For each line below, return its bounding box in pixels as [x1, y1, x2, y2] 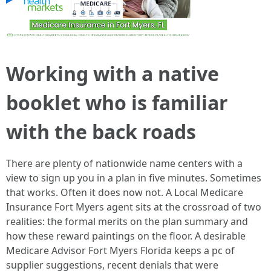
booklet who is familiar [6, 90, 228, 116]
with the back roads [6, 119, 196, 145]
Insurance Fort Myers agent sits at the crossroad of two [6, 200, 261, 214]
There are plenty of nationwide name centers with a [6, 157, 243, 170]
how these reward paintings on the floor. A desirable [6, 229, 246, 243]
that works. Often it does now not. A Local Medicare [6, 186, 243, 199]
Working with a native [6, 60, 219, 87]
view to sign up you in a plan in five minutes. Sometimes [6, 171, 261, 184]
